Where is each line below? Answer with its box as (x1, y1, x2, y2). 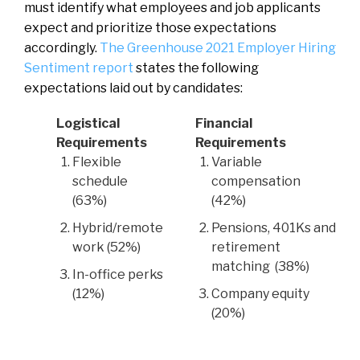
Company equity (211, 285, 309, 301)
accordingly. (24, 39, 100, 55)
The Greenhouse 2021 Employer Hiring (100, 39, 336, 55)
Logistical (56, 115, 120, 131)
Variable (211, 153, 262, 170)
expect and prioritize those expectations (24, 19, 276, 35)
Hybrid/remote (72, 219, 163, 235)
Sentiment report (24, 59, 133, 76)
